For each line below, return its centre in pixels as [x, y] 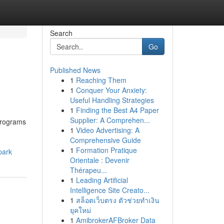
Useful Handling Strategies [112, 100]
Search [61, 33]
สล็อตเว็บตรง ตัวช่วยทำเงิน [117, 200]
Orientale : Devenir [99, 160]
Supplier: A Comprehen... [110, 120]
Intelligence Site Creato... [109, 190]
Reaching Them [101, 80]
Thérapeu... [88, 170]
